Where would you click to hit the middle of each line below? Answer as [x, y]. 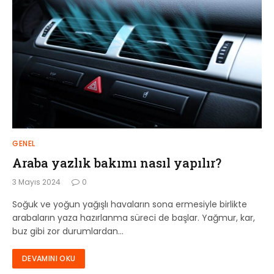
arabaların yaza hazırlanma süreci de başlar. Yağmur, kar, [134, 217]
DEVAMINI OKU [49, 258]
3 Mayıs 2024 [36, 182]
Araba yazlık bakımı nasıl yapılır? [117, 162]
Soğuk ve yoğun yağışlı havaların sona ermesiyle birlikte [130, 204]
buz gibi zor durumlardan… [68, 231]
